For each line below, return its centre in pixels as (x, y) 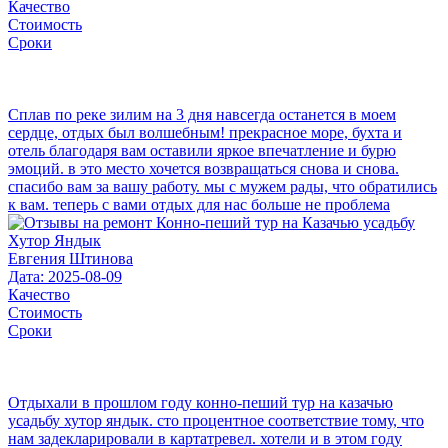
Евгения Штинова (70, 259)
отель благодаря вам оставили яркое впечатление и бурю (202, 151)
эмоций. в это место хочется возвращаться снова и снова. (203, 169)
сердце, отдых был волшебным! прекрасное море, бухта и (205, 133)
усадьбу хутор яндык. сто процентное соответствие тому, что (216, 421)
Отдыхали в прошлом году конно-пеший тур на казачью (200, 403)
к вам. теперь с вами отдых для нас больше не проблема (199, 205)
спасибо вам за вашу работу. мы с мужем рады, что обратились (222, 187)
